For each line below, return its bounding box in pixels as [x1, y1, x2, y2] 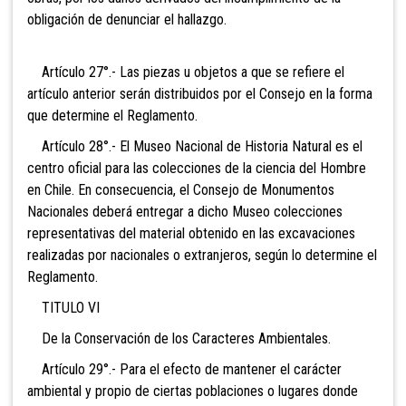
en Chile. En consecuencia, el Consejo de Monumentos [27, 181, 334, 199]
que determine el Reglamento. [27, 107, 198, 125]
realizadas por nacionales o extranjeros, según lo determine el [27, 246, 377, 265]
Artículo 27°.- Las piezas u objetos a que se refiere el [27, 63, 344, 82]
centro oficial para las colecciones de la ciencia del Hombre [27, 159, 366, 178]
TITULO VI [27, 299, 100, 317]
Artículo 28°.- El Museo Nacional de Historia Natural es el [27, 138, 362, 156]
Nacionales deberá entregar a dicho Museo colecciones [27, 203, 343, 221]
